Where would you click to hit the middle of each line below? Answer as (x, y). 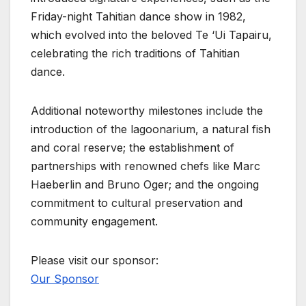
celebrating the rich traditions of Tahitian (135, 54)
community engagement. (96, 222)
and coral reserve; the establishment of (133, 148)
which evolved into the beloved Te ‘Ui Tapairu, (151, 35)
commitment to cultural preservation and (137, 203)
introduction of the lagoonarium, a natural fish (151, 129)
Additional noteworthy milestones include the (147, 111)
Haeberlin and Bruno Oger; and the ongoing (145, 185)
